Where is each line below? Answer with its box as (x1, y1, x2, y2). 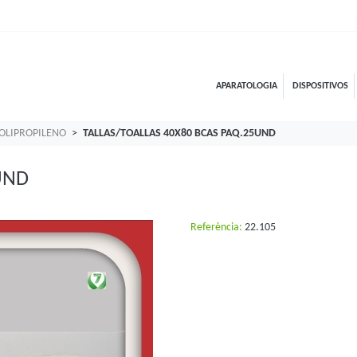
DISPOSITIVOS (292, 80, 348, 91)
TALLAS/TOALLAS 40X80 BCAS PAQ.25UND (83, 127, 276, 140)
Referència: (190, 222, 242, 234)
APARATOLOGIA (216, 80, 277, 91)
